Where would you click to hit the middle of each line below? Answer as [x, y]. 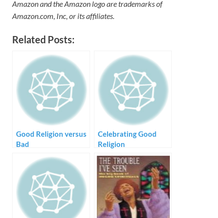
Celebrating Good [127, 134]
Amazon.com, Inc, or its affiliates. [63, 16]
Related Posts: [43, 40]
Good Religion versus [51, 134]
